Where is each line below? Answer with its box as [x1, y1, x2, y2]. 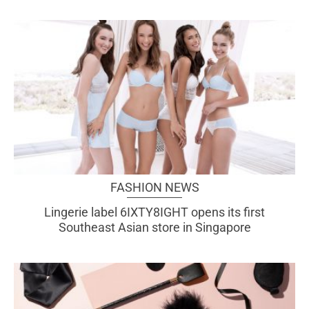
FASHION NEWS [110, 179, 199, 195]
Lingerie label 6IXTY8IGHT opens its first [44, 204, 265, 219]
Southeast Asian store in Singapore [58, 219, 251, 235]
